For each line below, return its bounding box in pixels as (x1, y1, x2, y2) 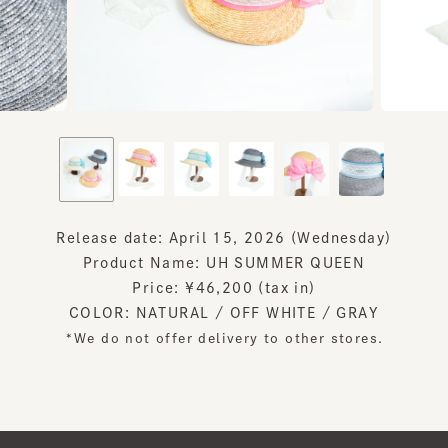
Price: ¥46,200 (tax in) (132, 280, 316, 295)
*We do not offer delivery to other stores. (64, 331, 384, 345)
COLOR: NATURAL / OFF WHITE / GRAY (68, 305, 380, 320)
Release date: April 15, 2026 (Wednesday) (56, 230, 392, 245)
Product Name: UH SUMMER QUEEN (82, 255, 366, 270)
